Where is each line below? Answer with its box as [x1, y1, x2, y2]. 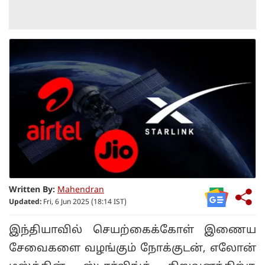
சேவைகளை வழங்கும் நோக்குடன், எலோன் [9, 242, 256, 255]
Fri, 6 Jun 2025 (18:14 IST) [41, 198, 127, 207]
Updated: [9, 198, 41, 207]
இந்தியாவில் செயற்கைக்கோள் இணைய [9, 224, 256, 237]
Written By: [9, 185, 55, 196]
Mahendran [57, 185, 104, 196]
